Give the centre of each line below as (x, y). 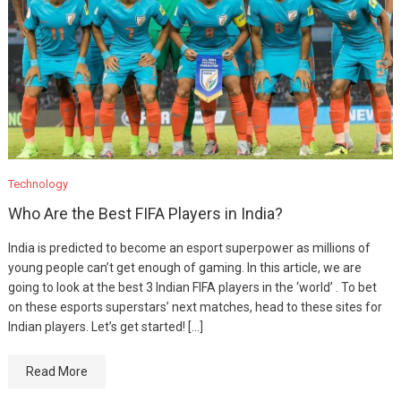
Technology (38, 184)
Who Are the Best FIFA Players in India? (145, 214)
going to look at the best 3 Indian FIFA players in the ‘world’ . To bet (192, 288)
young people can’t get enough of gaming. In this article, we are (184, 268)
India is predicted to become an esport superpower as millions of (189, 248)
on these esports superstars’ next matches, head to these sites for (195, 307)
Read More (56, 372)
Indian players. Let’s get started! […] (105, 327)
